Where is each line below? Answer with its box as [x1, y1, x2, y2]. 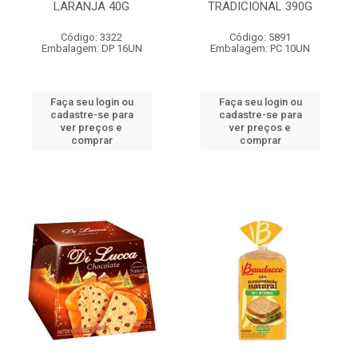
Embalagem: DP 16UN [41, 42, 142, 54]
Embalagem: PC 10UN [210, 42, 310, 54]
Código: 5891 [229, 31, 291, 43]
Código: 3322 [61, 31, 122, 43]
